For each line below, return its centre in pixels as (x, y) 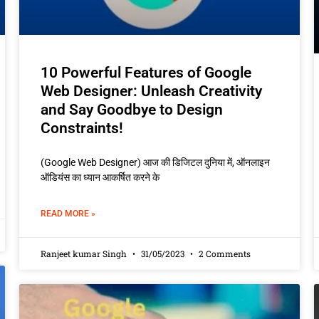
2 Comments (223, 253)
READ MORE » (68, 213)
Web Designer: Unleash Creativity (151, 91)
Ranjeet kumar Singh (84, 253)
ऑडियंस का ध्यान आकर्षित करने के (100, 177)
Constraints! (82, 128)
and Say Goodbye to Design (131, 109)
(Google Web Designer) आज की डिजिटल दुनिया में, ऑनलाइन (155, 162)
